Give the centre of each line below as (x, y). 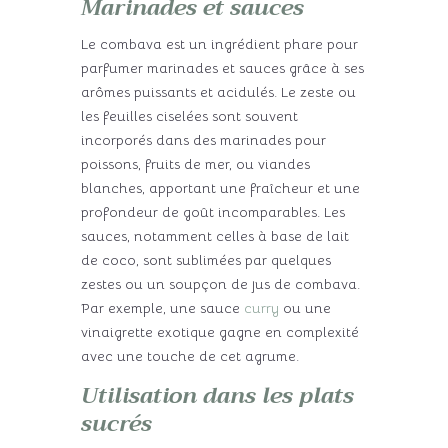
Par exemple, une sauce (162, 307)
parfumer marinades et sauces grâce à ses (222, 67)
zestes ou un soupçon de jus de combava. (220, 283)
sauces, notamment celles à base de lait (214, 235)
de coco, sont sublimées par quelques (205, 259)
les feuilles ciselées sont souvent (189, 115)
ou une (304, 307)
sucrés (116, 423)
